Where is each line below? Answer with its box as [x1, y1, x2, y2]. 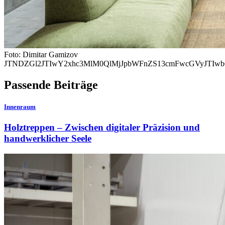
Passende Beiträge [4, 78, 98, 91]
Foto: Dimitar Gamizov [4, 50, 78, 59]
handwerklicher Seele [4, 133, 91, 144]
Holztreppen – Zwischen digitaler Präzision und [4, 122, 200, 133]
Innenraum [4, 103, 36, 111]
